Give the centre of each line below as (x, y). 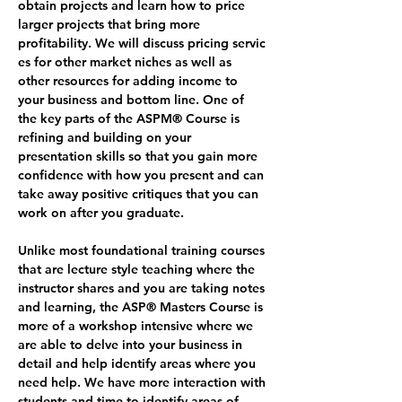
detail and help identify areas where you (139, 363)
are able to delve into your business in (132, 344)
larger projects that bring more (111, 24)
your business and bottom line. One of (133, 99)
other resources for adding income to (130, 80)
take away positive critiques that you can (140, 193)
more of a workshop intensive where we (137, 325)
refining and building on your (106, 137)
